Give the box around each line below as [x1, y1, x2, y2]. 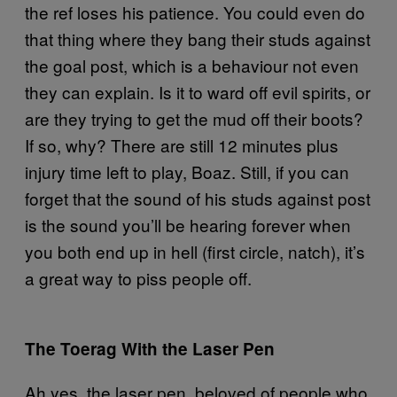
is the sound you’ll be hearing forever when [25, 212, 351, 237]
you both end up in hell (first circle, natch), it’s [25, 238, 365, 263]
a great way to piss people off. [25, 265, 252, 290]
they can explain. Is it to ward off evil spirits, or [25, 79, 370, 104]
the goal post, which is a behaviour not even [25, 52, 359, 77]
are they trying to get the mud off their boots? [25, 105, 363, 130]
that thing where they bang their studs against [25, 26, 370, 51]
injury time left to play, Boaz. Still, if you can [25, 159, 349, 183]
